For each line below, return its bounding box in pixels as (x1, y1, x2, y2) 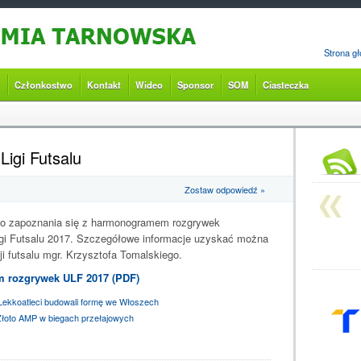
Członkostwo (14, 78, 73, 91)
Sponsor (176, 78, 214, 91)
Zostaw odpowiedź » (184, 183, 265, 196)
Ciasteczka (262, 78, 309, 91)
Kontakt (86, 78, 121, 91)
